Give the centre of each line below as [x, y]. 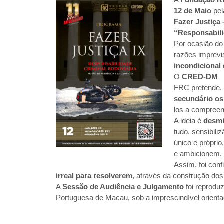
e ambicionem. [198, 154]
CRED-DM [200, 77]
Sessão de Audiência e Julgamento [123, 187]
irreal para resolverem [94, 176]
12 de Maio [193, 11]
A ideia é [189, 121]
